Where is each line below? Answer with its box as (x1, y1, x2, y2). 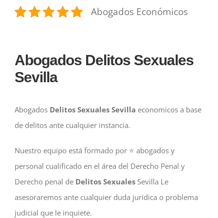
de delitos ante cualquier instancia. (14, 120, 130, 130)
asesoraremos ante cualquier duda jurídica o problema (14, 192, 198, 202)
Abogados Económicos (91, 5, 188, 18)
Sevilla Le (135, 177, 168, 187)
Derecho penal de (14, 177, 75, 187)
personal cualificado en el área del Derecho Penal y (14, 161, 185, 171)
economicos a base (137, 105, 201, 115)
